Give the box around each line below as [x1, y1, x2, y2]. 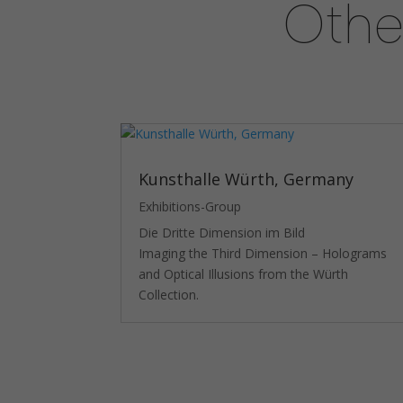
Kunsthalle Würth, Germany [139, 168, 354, 191]
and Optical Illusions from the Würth [139, 265, 349, 283]
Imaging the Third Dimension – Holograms [139, 245, 388, 263]
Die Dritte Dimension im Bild [139, 224, 306, 242]
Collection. [139, 286, 200, 304]
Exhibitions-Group [139, 198, 242, 216]
